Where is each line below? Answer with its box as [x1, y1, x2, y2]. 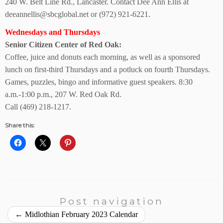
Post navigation [59, 195, 164, 207]
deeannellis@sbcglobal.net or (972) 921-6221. [5, 10, 150, 18]
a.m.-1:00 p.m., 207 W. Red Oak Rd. [5, 90, 121, 99]
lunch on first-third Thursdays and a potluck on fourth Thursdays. [5, 65, 210, 74]
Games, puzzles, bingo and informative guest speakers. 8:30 [5, 78, 193, 86]
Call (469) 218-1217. [5, 103, 71, 111]
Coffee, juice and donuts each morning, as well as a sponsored [5, 53, 200, 61]
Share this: [5, 121, 35, 129]
